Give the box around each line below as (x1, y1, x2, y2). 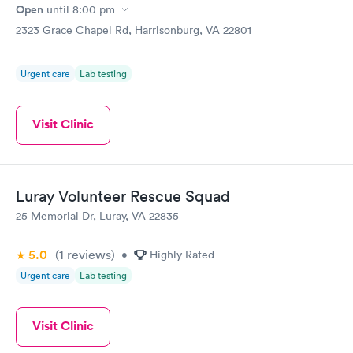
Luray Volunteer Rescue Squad (16, 186, 230, 206)
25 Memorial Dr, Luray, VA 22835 (16, 208, 179, 223)
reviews (64, 246, 111, 262)
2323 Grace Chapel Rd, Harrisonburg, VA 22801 (16, 23, 251, 38)
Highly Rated (150, 247, 214, 262)
